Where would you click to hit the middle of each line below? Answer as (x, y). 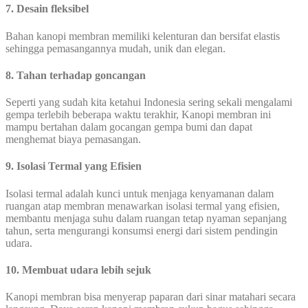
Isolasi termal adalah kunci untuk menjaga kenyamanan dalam (140, 193)
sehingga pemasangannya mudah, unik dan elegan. (115, 48)
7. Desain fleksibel (47, 9)
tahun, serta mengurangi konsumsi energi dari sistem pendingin (142, 230)
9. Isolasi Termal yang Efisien (74, 166)
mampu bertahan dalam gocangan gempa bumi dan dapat (129, 127)
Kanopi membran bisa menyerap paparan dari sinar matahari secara (151, 297)
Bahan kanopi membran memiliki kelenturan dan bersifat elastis (143, 36)
